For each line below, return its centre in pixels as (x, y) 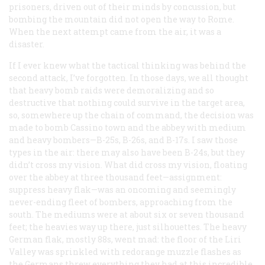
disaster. (27, 44)
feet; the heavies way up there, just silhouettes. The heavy (128, 227)
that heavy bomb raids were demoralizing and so (112, 90)
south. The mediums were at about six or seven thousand (127, 214)
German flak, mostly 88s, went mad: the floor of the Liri (125, 239)
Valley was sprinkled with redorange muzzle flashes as (125, 251)
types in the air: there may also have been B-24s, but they (127, 152)
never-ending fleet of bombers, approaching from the (121, 202)
